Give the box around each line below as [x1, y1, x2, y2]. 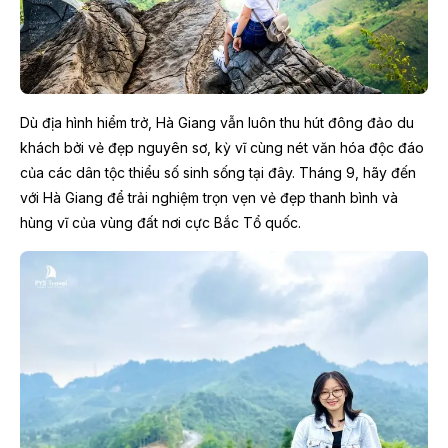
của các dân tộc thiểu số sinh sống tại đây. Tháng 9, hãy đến [20, 163, 416, 181]
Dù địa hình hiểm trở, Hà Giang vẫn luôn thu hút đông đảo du [20, 113, 414, 131]
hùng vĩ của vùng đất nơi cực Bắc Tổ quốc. [20, 213, 301, 231]
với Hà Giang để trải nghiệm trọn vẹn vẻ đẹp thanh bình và [20, 188, 398, 206]
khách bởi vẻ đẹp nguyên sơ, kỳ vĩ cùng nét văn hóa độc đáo [20, 138, 424, 156]
